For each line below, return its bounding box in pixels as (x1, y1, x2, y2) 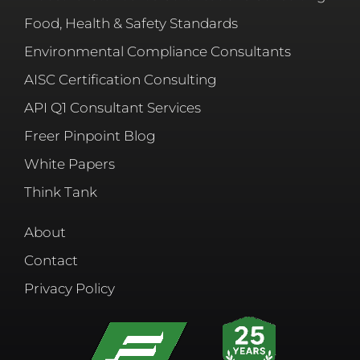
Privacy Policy (24, 280, 115, 297)
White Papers (24, 156, 115, 173)
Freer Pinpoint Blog (24, 128, 156, 145)
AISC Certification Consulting (24, 72, 217, 88)
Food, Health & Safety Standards (24, 15, 238, 32)
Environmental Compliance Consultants (24, 43, 291, 60)
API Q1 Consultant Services (24, 100, 201, 117)
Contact (24, 252, 78, 269)
